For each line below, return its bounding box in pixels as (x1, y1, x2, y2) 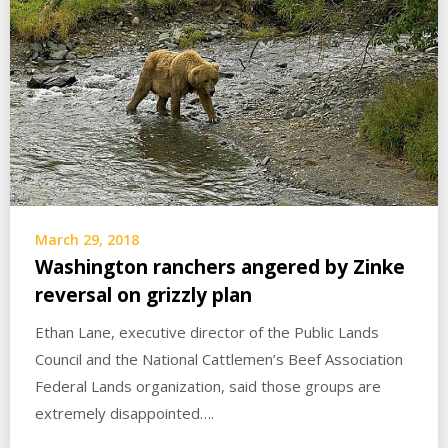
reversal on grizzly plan (35, 281, 252, 308)
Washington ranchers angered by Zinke (35, 253, 405, 280)
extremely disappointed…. (35, 402, 214, 423)
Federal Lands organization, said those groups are (35, 375, 381, 396)
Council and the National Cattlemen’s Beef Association (35, 348, 403, 369)
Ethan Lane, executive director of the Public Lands (35, 321, 379, 342)
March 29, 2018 (35, 229, 139, 249)
